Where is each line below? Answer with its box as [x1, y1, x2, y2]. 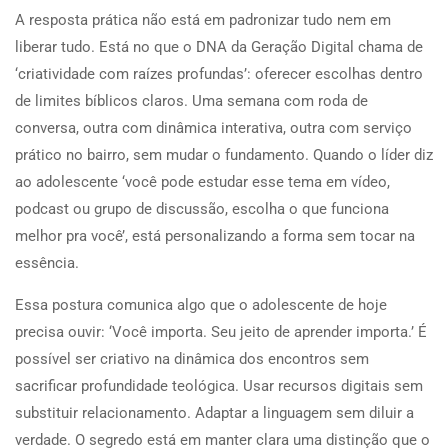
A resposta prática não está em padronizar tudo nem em [15, 10, 391, 29]
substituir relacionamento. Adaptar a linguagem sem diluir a [15, 403, 414, 422]
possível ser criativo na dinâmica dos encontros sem [15, 349, 369, 368]
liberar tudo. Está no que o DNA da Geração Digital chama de [15, 37, 423, 56]
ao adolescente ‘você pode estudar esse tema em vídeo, [15, 172, 390, 191]
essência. [15, 253, 79, 272]
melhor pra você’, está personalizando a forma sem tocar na [15, 226, 415, 245]
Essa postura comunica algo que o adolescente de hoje [15, 295, 387, 314]
